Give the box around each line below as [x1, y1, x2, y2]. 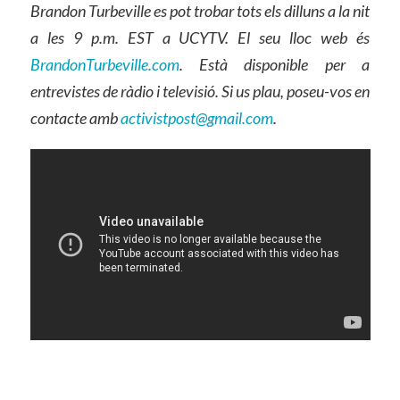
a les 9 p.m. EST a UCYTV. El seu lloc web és [29, 28, 371, 48]
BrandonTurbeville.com [29, 54, 179, 75]
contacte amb [29, 108, 121, 129]
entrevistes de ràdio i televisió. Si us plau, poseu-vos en [29, 81, 371, 102]
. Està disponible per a [179, 54, 371, 75]
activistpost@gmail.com [120, 108, 273, 129]
